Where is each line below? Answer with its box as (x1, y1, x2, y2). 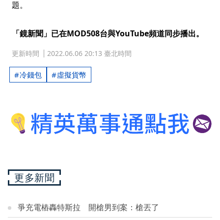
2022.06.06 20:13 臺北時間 (47, 49, 132, 58)
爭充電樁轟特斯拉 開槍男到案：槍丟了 (18, 202, 159, 213)
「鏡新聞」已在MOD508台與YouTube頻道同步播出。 (12, 28, 204, 39)
